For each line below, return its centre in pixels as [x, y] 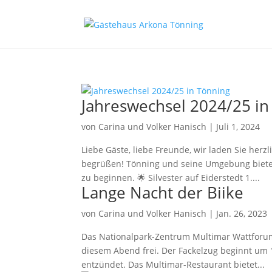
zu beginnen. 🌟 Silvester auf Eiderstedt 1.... [171, 178]
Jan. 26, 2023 [242, 213]
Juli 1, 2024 [238, 127]
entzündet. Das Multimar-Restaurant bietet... [173, 264]
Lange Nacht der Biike [163, 192]
